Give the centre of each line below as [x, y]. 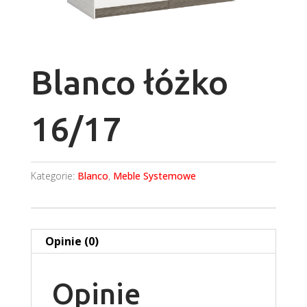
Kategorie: [54, 175]
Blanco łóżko [129, 82]
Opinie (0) [72, 241]
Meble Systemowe [154, 175]
